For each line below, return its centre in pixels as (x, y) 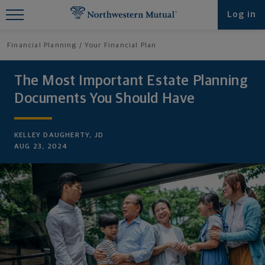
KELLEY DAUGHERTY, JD (59, 135)
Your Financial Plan (120, 46)
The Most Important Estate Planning (131, 81)
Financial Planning (42, 46)
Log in (241, 14)
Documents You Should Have (105, 99)
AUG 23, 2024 (41, 147)
